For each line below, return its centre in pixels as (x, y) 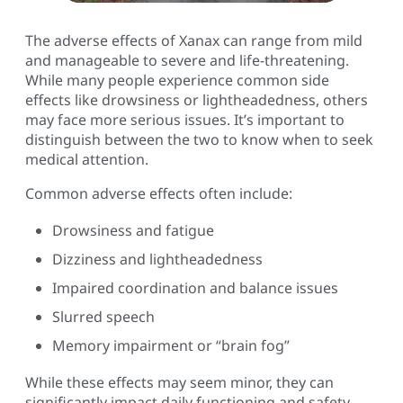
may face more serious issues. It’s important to (185, 119)
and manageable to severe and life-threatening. (187, 60)
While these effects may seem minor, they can (179, 382)
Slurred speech (103, 316)
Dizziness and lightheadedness (157, 259)
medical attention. (87, 159)
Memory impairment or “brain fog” (171, 345)
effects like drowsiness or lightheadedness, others (197, 99)
